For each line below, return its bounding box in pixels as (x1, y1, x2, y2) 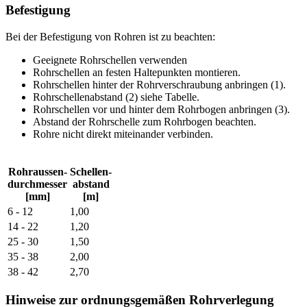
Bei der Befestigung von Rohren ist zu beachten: (5, 30, 215, 42)
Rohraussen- (8, 165, 67, 177)
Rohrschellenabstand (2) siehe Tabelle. (33, 90, 199, 103)
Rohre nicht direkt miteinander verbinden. (33, 127, 213, 140)
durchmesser (8, 177, 67, 190)
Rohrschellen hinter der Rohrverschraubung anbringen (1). (33, 78, 286, 90)
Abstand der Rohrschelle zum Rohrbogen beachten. (33, 115, 256, 127)
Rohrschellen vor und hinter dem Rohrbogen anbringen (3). (33, 103, 290, 115)
